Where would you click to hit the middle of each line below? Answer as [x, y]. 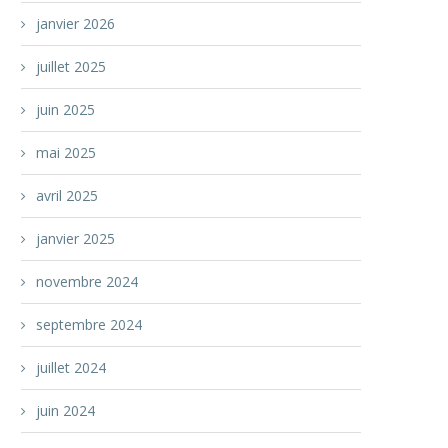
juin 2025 [65, 109]
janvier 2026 [75, 23]
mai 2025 [66, 152]
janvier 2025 [75, 238]
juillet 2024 [71, 367]
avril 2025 [67, 195]
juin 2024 [65, 410]
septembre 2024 [89, 324]
